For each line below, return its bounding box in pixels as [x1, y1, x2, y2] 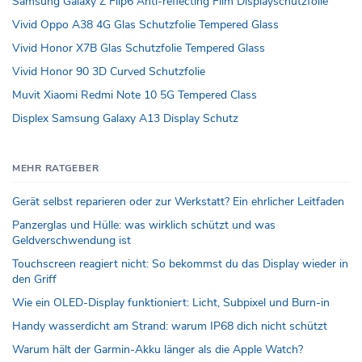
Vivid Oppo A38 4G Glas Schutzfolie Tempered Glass [12, 17, 279, 33]
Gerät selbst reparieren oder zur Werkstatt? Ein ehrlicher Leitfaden [12, 194, 344, 210]
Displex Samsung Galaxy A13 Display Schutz [12, 111, 238, 127]
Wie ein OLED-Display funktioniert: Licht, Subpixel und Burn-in [12, 295, 330, 311]
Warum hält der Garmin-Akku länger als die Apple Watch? [12, 342, 303, 358]
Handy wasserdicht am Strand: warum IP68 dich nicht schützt [12, 318, 327, 335]
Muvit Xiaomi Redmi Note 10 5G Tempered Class [12, 87, 257, 103]
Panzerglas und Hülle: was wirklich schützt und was [12, 217, 276, 234]
